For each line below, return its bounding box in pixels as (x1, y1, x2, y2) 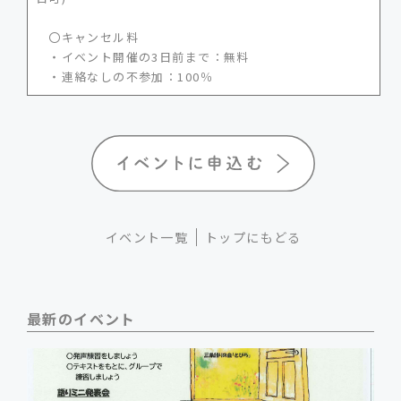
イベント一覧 (105, 228, 189, 247)
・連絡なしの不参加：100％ (35, 67, 213, 85)
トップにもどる (204, 228, 302, 247)
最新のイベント (27, 307, 136, 329)
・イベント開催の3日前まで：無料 (35, 47, 250, 65)
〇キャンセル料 (35, 28, 140, 46)
